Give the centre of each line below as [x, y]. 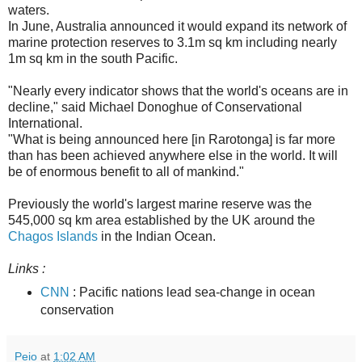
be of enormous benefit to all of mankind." [126, 171]
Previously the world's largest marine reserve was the [160, 204]
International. [45, 123]
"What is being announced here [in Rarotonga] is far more [172, 139]
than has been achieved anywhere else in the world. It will [173, 155]
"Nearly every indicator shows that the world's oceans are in [178, 90]
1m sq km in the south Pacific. [93, 58]
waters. [29, 10]
